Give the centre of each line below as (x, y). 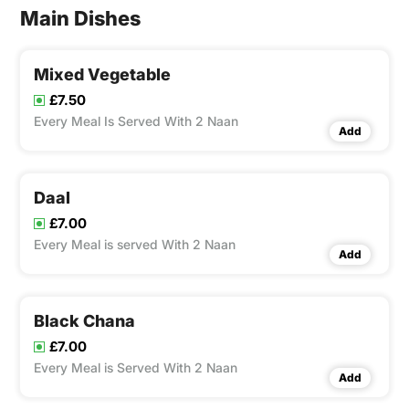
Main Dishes (80, 19)
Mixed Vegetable (102, 75)
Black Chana (84, 321)
